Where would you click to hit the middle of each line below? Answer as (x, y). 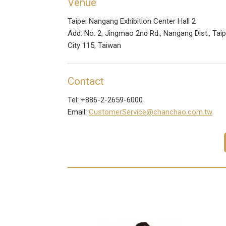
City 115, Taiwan (95, 45)
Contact (86, 81)
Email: (78, 112)
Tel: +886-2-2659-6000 (105, 100)
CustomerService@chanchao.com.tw (151, 112)
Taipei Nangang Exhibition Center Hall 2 (132, 21)
